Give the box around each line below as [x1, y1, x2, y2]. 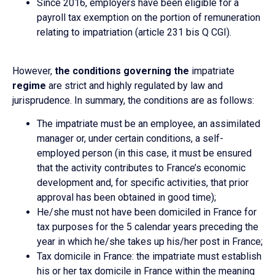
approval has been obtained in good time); [37, 191, 216, 203]
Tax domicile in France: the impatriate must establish [37, 250, 261, 262]
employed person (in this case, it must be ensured [37, 147, 252, 159]
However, [12, 64, 55, 77]
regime [12, 79, 46, 91]
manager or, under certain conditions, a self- [37, 132, 223, 144]
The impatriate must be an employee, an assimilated [37, 117, 260, 130]
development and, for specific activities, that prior [37, 176, 249, 188]
